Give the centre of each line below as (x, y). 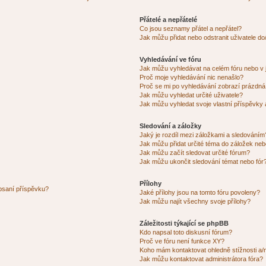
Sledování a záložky (171, 126)
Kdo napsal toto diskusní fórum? (186, 232)
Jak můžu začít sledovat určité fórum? (195, 152)
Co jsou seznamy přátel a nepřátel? (191, 28)
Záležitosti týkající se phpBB (184, 223)
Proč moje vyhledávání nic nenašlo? (192, 77)
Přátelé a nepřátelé (169, 19)
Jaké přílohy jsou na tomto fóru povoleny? (200, 192)
